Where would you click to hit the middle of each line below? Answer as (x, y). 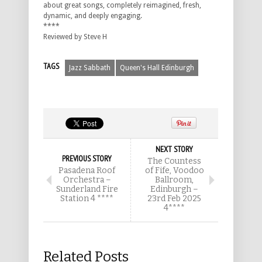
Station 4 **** (87, 198)
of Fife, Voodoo (174, 170)
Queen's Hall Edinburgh (157, 68)
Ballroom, (174, 180)
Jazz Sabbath (90, 68)
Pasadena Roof (87, 170)
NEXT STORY (174, 149)
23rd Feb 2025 (174, 198)
